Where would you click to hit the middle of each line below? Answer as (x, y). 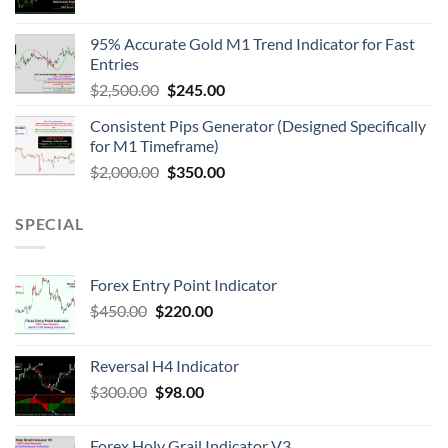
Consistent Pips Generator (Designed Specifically (258, 125)
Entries (114, 63)
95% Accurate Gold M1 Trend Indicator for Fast (252, 43)
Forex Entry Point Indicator (183, 285)
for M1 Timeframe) (154, 145)
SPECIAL (49, 223)
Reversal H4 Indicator (164, 366)
